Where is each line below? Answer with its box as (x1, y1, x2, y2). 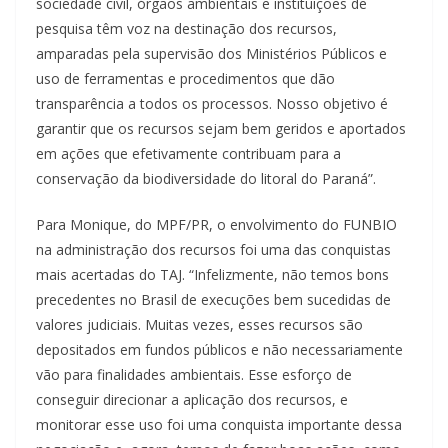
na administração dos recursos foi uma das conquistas (36, 240, 391, 260)
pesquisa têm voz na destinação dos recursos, (36, 19, 337, 39)
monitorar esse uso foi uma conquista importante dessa (36, 415, 402, 435)
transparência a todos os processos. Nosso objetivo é (36, 94, 388, 114)
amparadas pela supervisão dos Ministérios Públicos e (36, 44, 387, 64)
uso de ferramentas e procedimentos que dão (36, 69, 335, 89)
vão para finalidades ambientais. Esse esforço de (36, 365, 352, 385)
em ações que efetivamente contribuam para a (36, 144, 341, 164)
